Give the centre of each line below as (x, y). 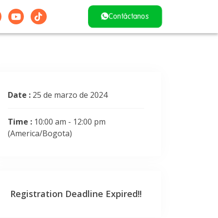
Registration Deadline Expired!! (76, 193)
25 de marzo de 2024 (70, 95)
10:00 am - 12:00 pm (70, 121)
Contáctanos (129, 16)
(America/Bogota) (40, 133)
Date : (20, 95)
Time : (21, 121)
